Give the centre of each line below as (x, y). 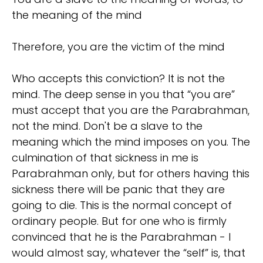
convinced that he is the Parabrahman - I (121, 237)
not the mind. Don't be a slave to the (107, 126)
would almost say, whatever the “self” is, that (129, 253)
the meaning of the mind (77, 15)
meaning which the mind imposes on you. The (131, 142)
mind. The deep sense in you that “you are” (123, 95)
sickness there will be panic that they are (118, 190)
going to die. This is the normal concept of (122, 205)
